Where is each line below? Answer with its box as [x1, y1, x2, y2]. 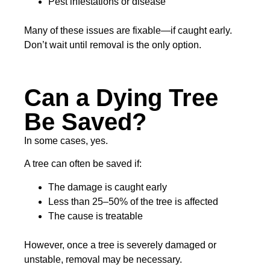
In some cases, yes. [24, 135, 108, 146]
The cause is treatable [48, 210, 143, 221]
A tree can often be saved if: [24, 159, 142, 169]
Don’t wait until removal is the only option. [24, 40, 201, 51]
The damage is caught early [48, 181, 167, 192]
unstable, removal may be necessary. [24, 254, 182, 265]
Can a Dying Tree [24, 84, 218, 111]
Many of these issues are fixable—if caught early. [24, 25, 232, 36]
